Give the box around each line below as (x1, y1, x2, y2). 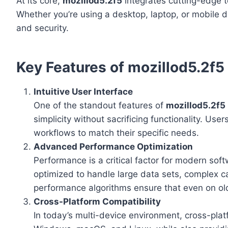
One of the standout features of (34, 100, 166, 111)
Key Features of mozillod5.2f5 (16, 59, 224, 76)
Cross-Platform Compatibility (34, 196, 161, 207)
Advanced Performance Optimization (34, 141, 193, 152)
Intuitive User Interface (34, 87, 133, 97)
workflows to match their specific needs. (34, 128, 199, 138)
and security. (16, 23, 69, 34)
